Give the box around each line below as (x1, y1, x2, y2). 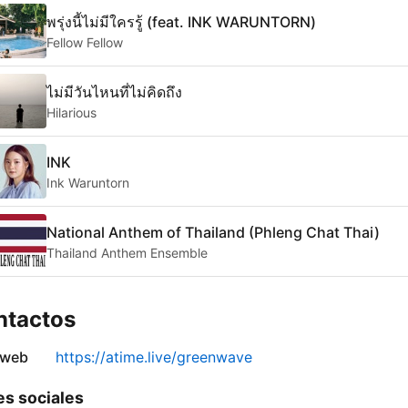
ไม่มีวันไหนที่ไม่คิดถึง (46, 82, 182, 101)
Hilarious (46, 104, 97, 120)
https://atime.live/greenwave (56, 348, 252, 367)
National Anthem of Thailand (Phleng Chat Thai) (46, 222, 380, 241)
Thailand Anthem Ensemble (46, 244, 208, 260)
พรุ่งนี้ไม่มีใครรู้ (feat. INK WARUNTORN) (46, 12, 316, 31)
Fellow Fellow (46, 34, 123, 50)
